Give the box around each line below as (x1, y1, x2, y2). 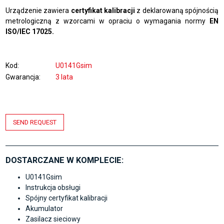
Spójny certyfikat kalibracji (25, 194, 108, 202)
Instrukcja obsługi (25, 183, 81, 192)
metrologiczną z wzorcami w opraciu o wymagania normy (5, 17, 209, 25)
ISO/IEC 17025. (5, 27, 54, 35)
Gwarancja (5, 73, 39, 81)
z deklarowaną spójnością (135, 6, 218, 14)
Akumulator (25, 204, 63, 213)
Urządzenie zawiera (5, 6, 69, 14)
